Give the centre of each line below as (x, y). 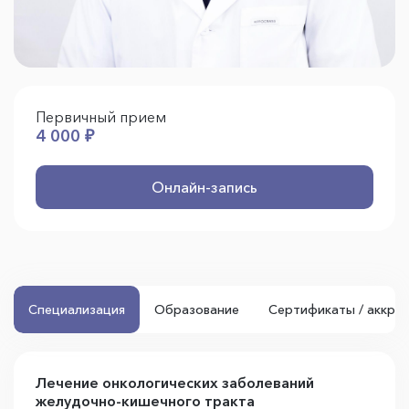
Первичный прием (101, 116)
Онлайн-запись (204, 187)
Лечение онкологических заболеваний (175, 382)
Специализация (77, 309)
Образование (197, 309)
